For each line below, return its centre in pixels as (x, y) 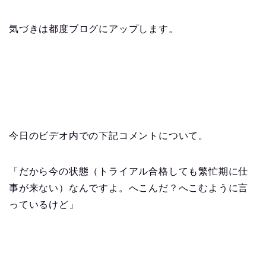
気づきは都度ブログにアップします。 (94, 29)
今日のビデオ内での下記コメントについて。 (109, 136)
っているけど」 (44, 205)
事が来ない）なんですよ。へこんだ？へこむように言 (129, 188)
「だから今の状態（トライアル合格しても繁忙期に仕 (129, 172)
